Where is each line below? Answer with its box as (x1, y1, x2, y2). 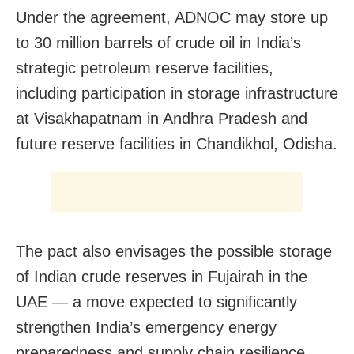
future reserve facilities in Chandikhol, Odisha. (16, 134, 337, 153)
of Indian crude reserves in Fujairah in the (16, 267, 307, 285)
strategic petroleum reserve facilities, (16, 58, 273, 77)
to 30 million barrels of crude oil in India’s (16, 33, 301, 51)
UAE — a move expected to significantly (16, 292, 297, 311)
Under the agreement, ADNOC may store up (16, 8, 328, 26)
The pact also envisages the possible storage (16, 242, 332, 260)
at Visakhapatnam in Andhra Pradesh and (16, 109, 307, 127)
